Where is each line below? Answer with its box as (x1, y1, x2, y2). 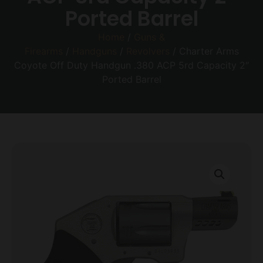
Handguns (72, 45, 117, 58)
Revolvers (126, 45, 170, 58)
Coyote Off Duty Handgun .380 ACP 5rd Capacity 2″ (14, 59, 249, 72)
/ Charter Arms (169, 45, 239, 58)
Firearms (24, 45, 63, 58)
